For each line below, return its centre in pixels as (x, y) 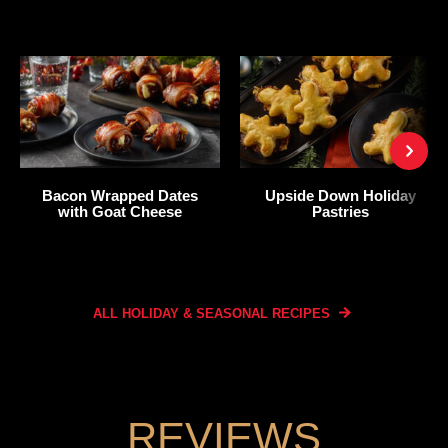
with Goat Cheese (120, 211)
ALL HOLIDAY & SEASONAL (182, 313)
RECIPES (302, 313)
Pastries (340, 211)
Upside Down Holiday (340, 195)
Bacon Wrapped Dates (120, 195)
